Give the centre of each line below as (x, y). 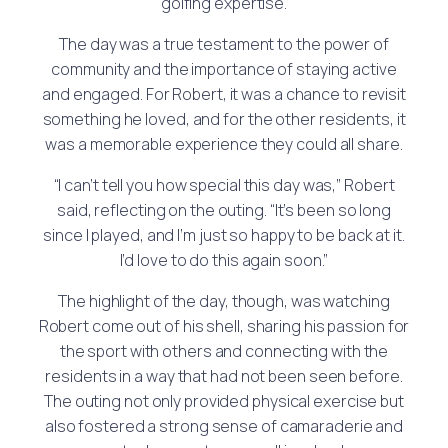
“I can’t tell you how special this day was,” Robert (224, 184)
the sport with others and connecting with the (224, 350)
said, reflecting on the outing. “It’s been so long (224, 209)
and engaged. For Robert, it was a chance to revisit (224, 93)
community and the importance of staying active (224, 68)
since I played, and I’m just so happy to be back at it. (224, 234)
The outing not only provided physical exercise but (224, 400)
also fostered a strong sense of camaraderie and (224, 425)
